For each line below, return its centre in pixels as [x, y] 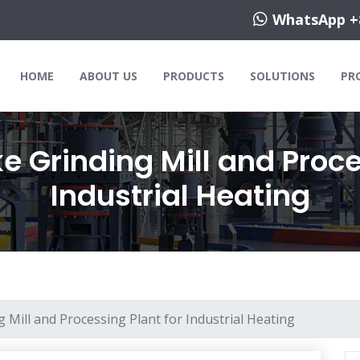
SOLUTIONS [282, 76]
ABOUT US [108, 76]
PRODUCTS [194, 76]
